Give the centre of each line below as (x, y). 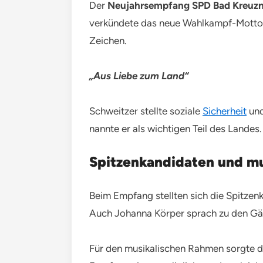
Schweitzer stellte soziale (146, 111)
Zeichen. (108, 40)
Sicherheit (225, 111)
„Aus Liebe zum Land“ (139, 75)
